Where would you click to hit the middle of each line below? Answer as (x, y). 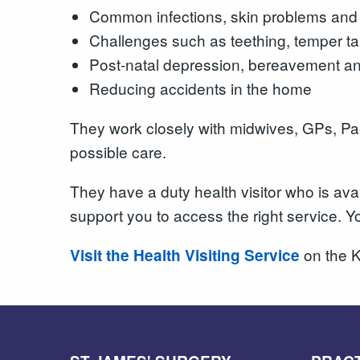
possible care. (118, 151)
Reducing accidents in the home (200, 88)
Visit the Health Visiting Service (185, 255)
